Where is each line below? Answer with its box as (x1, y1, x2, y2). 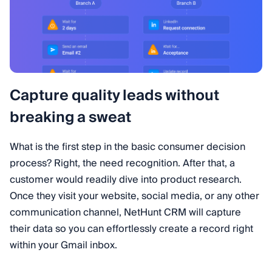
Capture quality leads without (10, 83, 219, 109)
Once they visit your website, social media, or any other (10, 187, 259, 205)
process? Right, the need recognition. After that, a (10, 154, 235, 172)
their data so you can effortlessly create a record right (10, 220, 253, 237)
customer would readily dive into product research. (10, 171, 242, 188)
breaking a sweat (10, 105, 131, 131)
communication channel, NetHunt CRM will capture (10, 203, 241, 221)
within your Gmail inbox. (10, 236, 117, 254)
